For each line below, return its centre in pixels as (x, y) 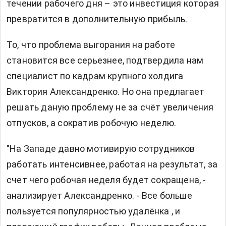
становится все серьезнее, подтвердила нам (105, 60)
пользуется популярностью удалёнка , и (94, 211)
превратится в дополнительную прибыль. (97, 19)
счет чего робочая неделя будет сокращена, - (106, 180)
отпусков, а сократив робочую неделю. (92, 123)
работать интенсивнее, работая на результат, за (112, 164)
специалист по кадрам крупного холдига (95, 76)
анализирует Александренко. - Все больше (99, 195)
